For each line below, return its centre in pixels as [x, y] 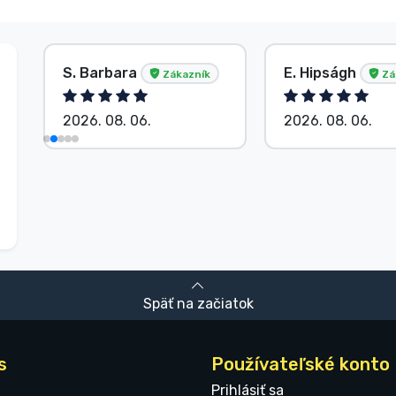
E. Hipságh [322, 72]
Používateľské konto [301, 365]
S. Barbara [102, 72]
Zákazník [185, 74]
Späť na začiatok [198, 304]
